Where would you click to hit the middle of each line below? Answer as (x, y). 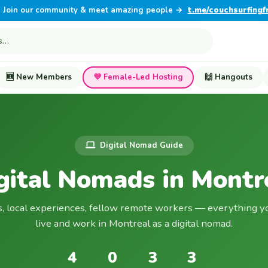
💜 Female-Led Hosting (138, 77)
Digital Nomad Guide (141, 146)
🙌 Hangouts (229, 77)
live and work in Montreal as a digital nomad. (134, 223)
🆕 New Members (39, 77)
